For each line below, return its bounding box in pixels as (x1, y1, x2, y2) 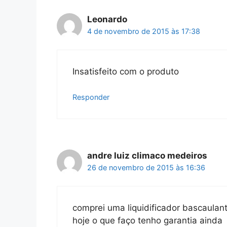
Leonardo (87, 14, 127, 25)
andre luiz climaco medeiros (87, 150, 207, 161)
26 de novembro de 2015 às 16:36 (87, 163, 205, 172)
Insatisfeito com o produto (72, 66, 179, 77)
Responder (72, 93, 109, 102)
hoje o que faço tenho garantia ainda (72, 215, 222, 225)
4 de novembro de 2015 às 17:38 (87, 27, 200, 36)
